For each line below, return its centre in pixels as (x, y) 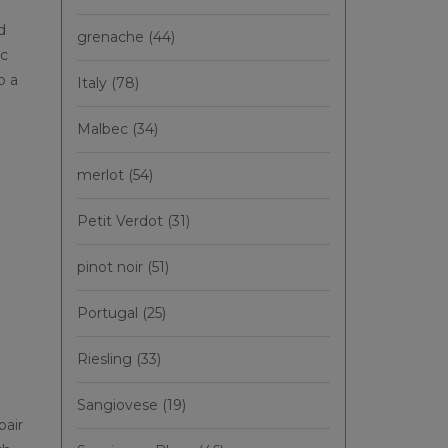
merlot (102, 175)
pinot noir (112, 267)
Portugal (109, 313)
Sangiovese (119, 405)
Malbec (104, 129)
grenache (112, 37)
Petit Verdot (122, 221)
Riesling (106, 359)
